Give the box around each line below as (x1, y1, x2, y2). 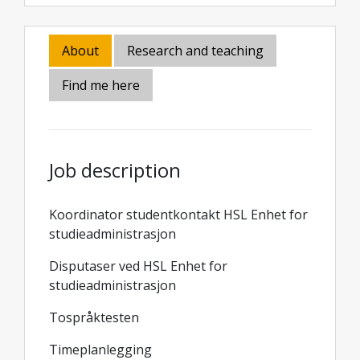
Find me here (62, 76, 140, 94)
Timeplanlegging (49, 341, 152, 358)
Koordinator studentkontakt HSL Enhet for (49, 206, 308, 223)
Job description (49, 157, 181, 183)
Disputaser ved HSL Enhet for (49, 257, 227, 275)
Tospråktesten (49, 309, 139, 326)
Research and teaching (127, 42, 264, 59)
